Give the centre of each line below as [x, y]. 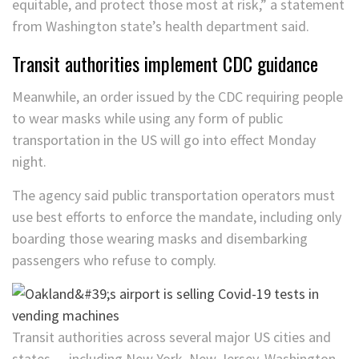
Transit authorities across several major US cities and [171, 337]
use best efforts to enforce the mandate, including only [177, 217]
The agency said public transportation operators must [173, 196]
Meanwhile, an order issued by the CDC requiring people [177, 97]
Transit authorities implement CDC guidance [165, 64]
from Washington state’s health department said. [161, 26]
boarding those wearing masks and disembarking [160, 239]
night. [29, 162]
